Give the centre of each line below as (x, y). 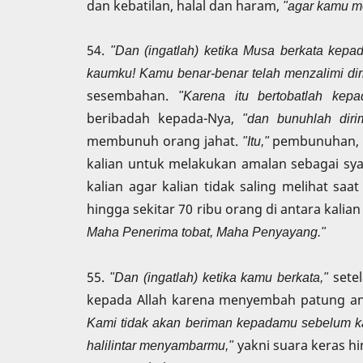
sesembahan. (132, 96)
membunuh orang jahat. (164, 141)
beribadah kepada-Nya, (165, 119)
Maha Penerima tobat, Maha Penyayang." (206, 232)
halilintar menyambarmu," (160, 345)
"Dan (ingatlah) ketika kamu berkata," (219, 277)
